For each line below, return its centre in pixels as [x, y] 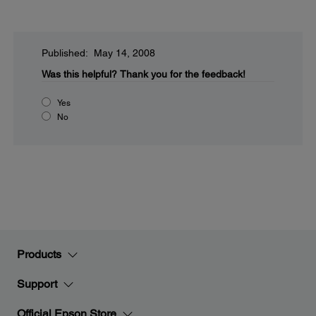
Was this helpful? [79, 74]
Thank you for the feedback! [183, 74]
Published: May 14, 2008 [98, 53]
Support [37, 284]
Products [39, 254]
